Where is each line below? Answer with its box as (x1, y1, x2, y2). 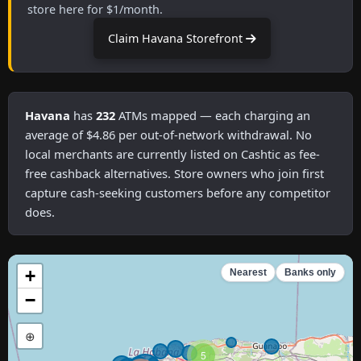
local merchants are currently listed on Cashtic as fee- (25, 145, 320, 162)
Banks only (284, 266, 336, 278)
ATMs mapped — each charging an (115, 106, 310, 123)
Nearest (230, 266, 267, 278)
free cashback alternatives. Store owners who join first (25, 164, 324, 181)
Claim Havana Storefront (107, 30, 246, 46)
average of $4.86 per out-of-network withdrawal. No (25, 126, 312, 143)
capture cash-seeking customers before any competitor (25, 184, 330, 201)
